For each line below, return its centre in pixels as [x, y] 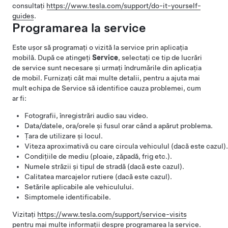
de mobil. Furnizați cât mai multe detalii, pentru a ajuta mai [106, 78]
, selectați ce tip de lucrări [160, 58]
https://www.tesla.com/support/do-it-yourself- [124, 6]
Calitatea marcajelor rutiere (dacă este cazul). [98, 177]
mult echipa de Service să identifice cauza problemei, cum [107, 88]
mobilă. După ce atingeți [52, 58]
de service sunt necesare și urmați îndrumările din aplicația [107, 68]
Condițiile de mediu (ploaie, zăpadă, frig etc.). [98, 156]
